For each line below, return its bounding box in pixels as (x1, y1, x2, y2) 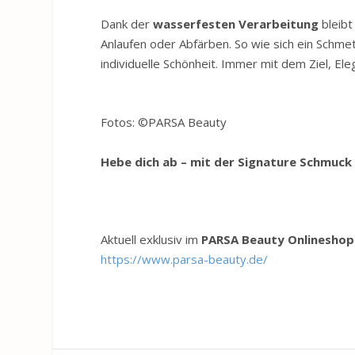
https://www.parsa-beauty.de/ (101, 251, 269, 268)
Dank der (101, 16, 154, 32)
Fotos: (101, 114, 139, 131)
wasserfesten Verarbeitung (153, 16, 319, 32)
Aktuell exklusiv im (101, 231, 202, 248)
